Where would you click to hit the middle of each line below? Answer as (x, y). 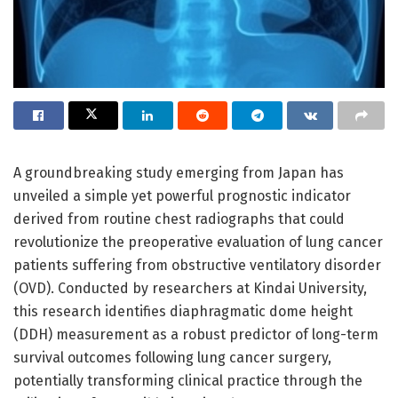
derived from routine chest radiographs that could (179, 219)
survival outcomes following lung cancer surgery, (172, 357)
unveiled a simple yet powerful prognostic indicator (182, 195)
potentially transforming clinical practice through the (188, 380)
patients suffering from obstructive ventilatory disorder (197, 265)
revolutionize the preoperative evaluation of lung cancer (198, 242)
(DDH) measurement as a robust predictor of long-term (196, 334)
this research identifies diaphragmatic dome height (183, 311)
